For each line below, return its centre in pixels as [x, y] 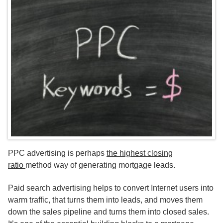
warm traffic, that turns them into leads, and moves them [105, 200]
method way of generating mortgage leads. [100, 165]
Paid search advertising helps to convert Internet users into [111, 188]
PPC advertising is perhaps [57, 153]
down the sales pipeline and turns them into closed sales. [109, 212]
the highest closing [140, 153]
